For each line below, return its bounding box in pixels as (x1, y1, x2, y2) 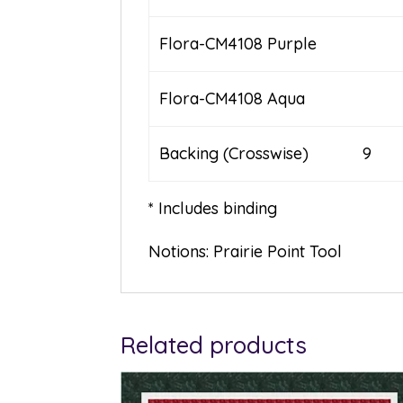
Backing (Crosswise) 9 (158, 143, 372, 165)
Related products (121, 330, 308, 361)
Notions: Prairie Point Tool (148, 241, 343, 263)
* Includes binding (148, 198, 278, 219)
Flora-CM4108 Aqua (158, 88, 305, 110)
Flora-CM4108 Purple (158, 33, 317, 55)
